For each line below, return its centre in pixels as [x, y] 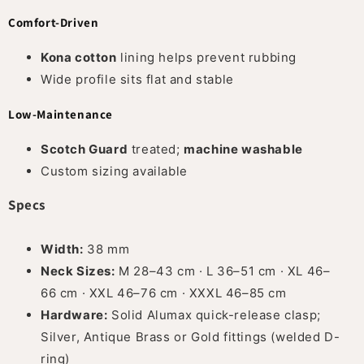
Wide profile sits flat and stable [137, 79]
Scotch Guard [84, 149]
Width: [62, 249]
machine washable [243, 149]
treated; [156, 149]
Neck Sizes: [78, 271]
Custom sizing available [114, 171]
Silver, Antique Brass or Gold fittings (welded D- [191, 336]
